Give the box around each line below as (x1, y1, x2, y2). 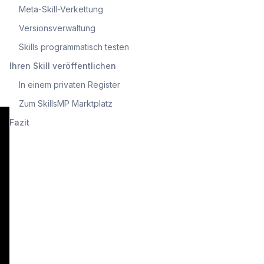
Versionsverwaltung (19, 22, 95, 33)
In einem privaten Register (19, 79, 120, 90)
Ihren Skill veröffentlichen (9, 60, 116, 71)
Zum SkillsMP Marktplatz (19, 98, 113, 108)
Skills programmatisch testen (19, 41, 129, 52)
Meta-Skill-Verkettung (19, 4, 103, 14)
